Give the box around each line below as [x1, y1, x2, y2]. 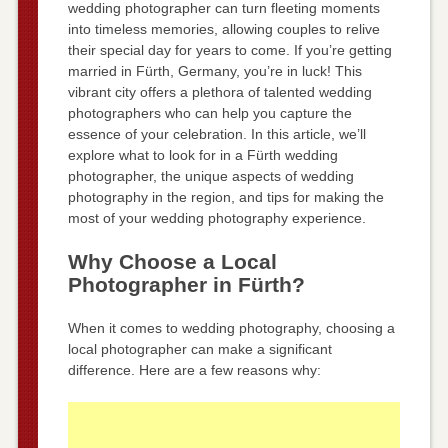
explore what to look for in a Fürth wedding [67, 146, 338, 163]
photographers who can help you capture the [67, 104, 352, 121]
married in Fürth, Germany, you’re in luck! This [67, 62, 362, 79]
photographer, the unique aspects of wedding [67, 167, 354, 184]
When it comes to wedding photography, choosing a [67, 319, 395, 336]
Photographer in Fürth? [67, 272, 305, 296]
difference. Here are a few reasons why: [67, 361, 321, 378]
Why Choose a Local [67, 249, 277, 273]
